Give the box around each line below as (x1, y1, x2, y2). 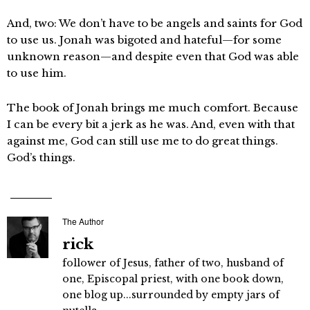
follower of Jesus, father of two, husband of (62, 257, 284, 269)
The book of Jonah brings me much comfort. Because (7, 101, 298, 114)
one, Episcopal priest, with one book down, (62, 273, 284, 285)
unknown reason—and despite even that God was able (7, 50, 299, 63)
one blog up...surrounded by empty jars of (62, 289, 280, 301)
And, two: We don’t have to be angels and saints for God (7, 17, 302, 30)
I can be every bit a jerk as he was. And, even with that (7, 118, 295, 131)
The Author (62, 215, 104, 227)
